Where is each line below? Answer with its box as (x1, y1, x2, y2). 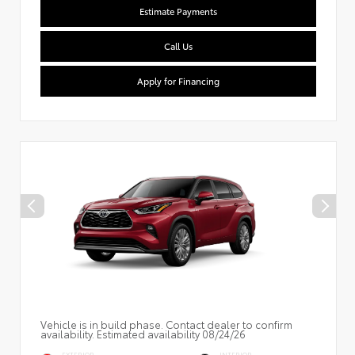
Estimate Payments (139, 5, 217, 18)
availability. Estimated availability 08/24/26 (40, 326, 246, 342)
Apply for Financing (137, 74, 219, 88)
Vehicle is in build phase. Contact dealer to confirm (40, 317, 292, 332)
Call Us (164, 40, 193, 53)
